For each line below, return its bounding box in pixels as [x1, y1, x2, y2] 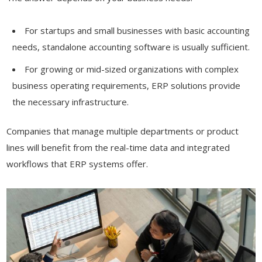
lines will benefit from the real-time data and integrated [6, 142, 230, 154]
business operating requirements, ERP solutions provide [12, 79, 241, 91]
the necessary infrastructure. [12, 95, 129, 108]
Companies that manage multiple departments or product [6, 125, 239, 137]
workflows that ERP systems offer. [6, 158, 149, 170]
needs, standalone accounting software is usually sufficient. [12, 40, 250, 53]
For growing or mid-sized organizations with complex [25, 63, 239, 75]
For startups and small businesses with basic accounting [25, 24, 250, 36]
